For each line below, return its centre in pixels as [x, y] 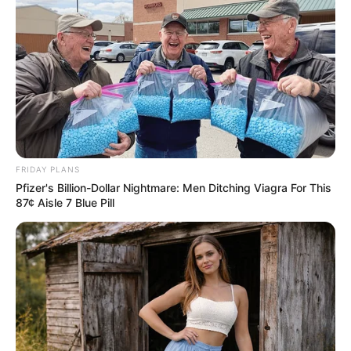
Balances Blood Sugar [121, 320]
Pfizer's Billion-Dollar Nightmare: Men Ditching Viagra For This [174, 187]
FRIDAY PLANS [48, 169]
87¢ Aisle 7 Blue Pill [65, 202]
